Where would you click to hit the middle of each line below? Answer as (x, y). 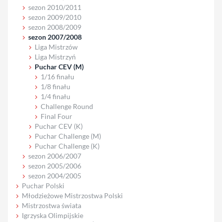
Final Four (57, 116)
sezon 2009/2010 (55, 17)
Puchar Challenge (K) (67, 146)
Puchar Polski (43, 185)
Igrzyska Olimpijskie (53, 215)
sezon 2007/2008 (55, 37)
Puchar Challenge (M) (68, 136)
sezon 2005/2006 (55, 166)
